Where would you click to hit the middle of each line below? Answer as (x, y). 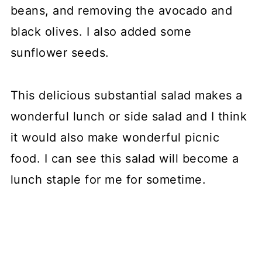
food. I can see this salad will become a (125, 158)
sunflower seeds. (60, 52)
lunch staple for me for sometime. (108, 179)
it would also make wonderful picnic (115, 137)
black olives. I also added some (101, 31)
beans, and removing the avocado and (121, 10)
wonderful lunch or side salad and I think (129, 116)
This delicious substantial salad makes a (126, 95)
